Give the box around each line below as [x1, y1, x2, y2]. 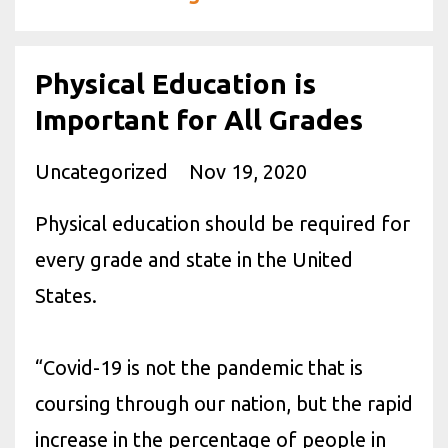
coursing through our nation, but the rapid [35, 392, 413, 415]
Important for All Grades [35, 104, 363, 135]
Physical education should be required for [35, 212, 410, 235]
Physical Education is [35, 68, 316, 99]
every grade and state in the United [35, 248, 353, 271]
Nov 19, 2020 [189, 160, 307, 183]
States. [35, 284, 97, 307]
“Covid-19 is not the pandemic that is [35, 356, 363, 379]
